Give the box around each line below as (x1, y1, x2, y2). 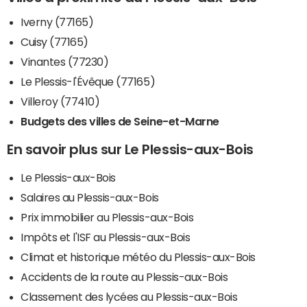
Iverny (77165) (21, 16, 94, 27)
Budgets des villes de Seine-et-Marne (21, 115, 219, 127)
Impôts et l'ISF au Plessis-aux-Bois (21, 231, 191, 243)
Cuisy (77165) (21, 36, 88, 47)
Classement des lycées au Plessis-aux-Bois (21, 291, 238, 302)
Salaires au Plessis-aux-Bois (21, 191, 159, 203)
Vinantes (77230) (21, 56, 109, 67)
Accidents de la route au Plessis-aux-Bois (21, 271, 228, 282)
